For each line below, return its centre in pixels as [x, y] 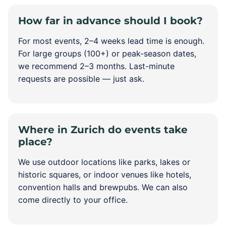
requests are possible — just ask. [81, 79]
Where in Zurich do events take [103, 130]
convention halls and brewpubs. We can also [103, 187]
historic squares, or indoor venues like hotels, [105, 175]
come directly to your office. [73, 200]
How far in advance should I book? [110, 21]
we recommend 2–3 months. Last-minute [96, 66]
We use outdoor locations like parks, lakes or [104, 162]
